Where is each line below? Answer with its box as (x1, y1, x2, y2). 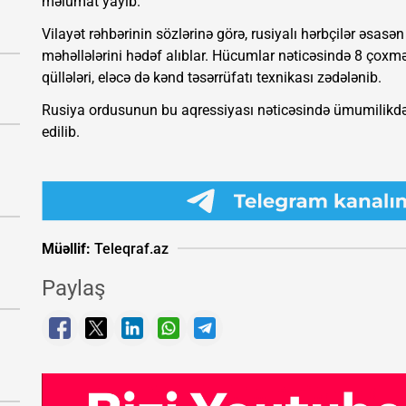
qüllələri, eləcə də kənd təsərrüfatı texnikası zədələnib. (42, 69, 382, 86)
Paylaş (42, 275, 105, 302)
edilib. (42, 123, 80, 140)
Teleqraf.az (91, 239, 169, 257)
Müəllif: (42, 239, 91, 257)
